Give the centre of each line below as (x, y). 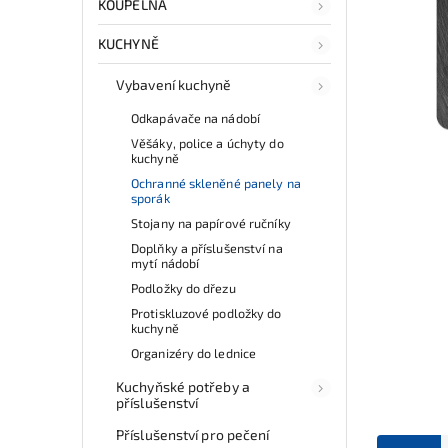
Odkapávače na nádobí (195, 117)
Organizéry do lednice (194, 352)
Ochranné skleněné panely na (216, 182)
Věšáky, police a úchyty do (207, 142)
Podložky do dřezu (183, 287)
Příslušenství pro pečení (193, 434)
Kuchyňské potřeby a (183, 386)
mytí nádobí (165, 262)
